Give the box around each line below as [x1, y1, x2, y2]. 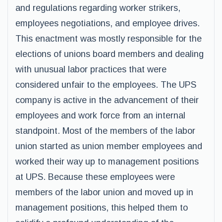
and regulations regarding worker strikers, [15, 3, 180, 13]
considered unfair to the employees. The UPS [15, 80, 196, 90]
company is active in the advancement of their [15, 95, 199, 105]
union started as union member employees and [15, 141, 202, 151]
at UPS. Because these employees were [15, 172, 175, 182]
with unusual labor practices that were [15, 64, 166, 74]
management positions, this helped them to [15, 203, 188, 213]
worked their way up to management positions [15, 157, 199, 166]
